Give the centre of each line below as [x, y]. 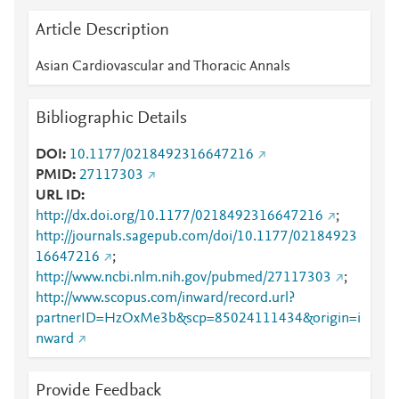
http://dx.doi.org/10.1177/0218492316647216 [179, 216]
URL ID [58, 196]
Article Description [102, 30]
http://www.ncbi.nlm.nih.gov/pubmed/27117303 [183, 278]
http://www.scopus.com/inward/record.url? [165, 298]
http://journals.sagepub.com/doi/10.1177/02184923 [196, 237]
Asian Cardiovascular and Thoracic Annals [163, 67]
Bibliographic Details [111, 118]
